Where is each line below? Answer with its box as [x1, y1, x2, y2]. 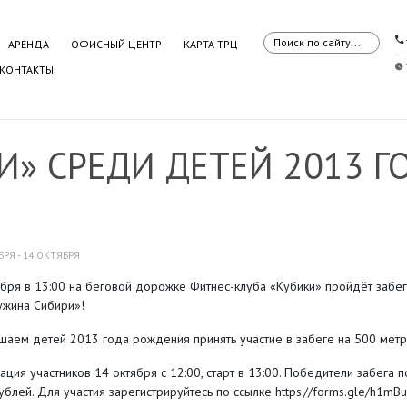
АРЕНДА [8, 36, 50, 51]
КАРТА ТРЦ [184, 36, 239, 51]
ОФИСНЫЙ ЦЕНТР [71, 36, 163, 51]
